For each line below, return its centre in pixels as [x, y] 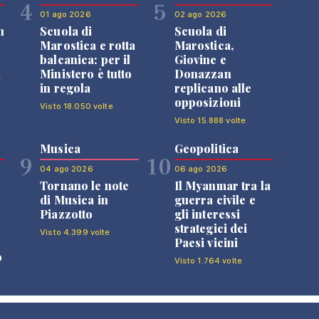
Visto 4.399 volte [75, 232]
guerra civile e [215, 200]
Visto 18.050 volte [77, 106]
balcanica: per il [85, 59]
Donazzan [203, 74]
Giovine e [200, 59]
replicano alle [213, 88]
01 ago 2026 [66, 14]
